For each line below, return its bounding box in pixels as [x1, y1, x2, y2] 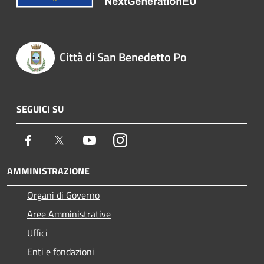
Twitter [65, 132, 94, 147]
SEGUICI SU [16, 101, 64, 116]
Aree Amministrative [27, 206, 111, 221]
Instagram [127, 132, 167, 147]
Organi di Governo [27, 187, 100, 202]
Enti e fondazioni [27, 244, 94, 259]
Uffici [27, 225, 48, 240]
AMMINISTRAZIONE [7, 163, 90, 178]
